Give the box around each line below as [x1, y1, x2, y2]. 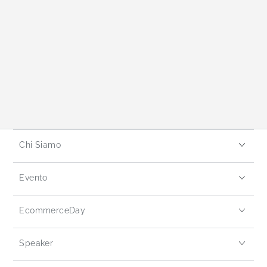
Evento [19, 173, 48, 182]
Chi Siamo [19, 140, 61, 150]
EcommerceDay [19, 206, 86, 215]
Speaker [19, 238, 54, 248]
